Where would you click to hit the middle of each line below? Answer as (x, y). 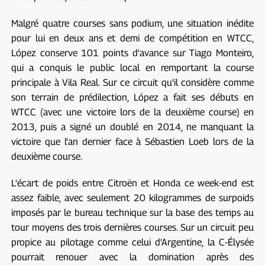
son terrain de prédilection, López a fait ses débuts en (132, 97)
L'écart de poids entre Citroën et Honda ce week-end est (132, 183)
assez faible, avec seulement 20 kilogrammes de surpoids (132, 198)
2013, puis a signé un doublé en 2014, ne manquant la (132, 127)
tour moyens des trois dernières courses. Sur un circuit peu (132, 227)
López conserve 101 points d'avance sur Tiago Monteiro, (132, 53)
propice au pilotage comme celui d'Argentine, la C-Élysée (132, 242)
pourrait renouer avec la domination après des (132, 257)
